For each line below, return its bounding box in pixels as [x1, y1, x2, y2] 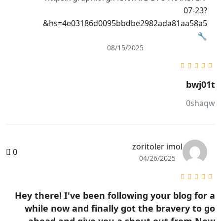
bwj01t [186, 78, 215, 91]
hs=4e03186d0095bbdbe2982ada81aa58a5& [43, 18, 49, 29]
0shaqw [186, 98, 215, 109]
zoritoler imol [132, 141, 183, 152]
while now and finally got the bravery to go [25, 202, 215, 215]
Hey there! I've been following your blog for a [15, 189, 215, 202]
